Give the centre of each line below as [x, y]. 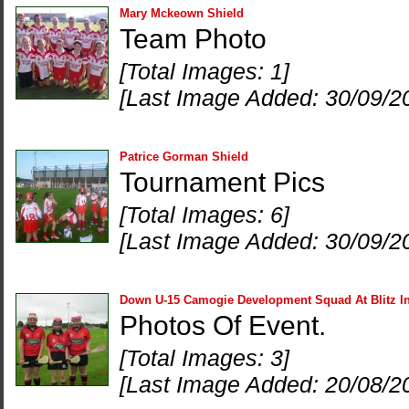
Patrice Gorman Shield [184, 157]
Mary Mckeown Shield [182, 13]
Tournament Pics [222, 182]
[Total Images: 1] [204, 71]
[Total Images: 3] [204, 358]
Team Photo [193, 39]
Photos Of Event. [223, 325]
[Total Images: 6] [204, 215]
